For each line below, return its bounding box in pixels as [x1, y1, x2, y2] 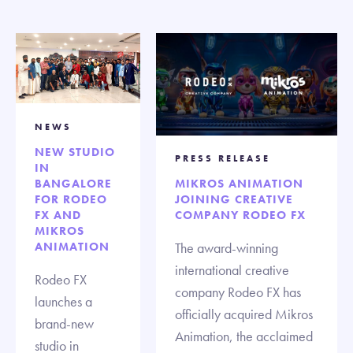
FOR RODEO [35, 191, 107, 207]
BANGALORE [35, 175, 112, 191]
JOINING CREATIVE [175, 191, 293, 208]
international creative [175, 261, 289, 280]
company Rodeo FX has [175, 283, 301, 302]
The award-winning [175, 239, 278, 258]
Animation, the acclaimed [175, 327, 313, 346]
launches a [35, 292, 92, 310]
